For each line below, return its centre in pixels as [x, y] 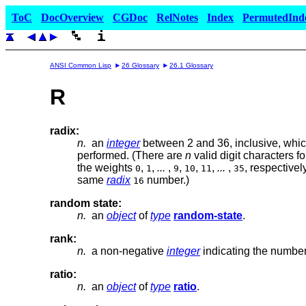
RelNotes [177, 17]
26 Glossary [140, 65]
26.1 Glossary [191, 65]
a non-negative [126, 251]
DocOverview [72, 17]
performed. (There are [131, 155]
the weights [106, 167]
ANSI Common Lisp [81, 65]
